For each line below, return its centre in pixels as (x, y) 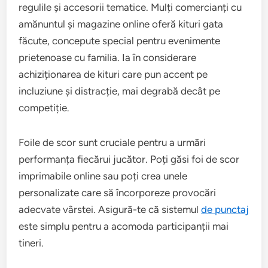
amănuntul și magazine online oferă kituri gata (121, 24)
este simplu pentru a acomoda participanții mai (124, 226)
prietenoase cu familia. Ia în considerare (108, 58)
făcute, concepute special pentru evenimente (120, 41)
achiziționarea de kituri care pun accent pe (113, 74)
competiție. (44, 108)
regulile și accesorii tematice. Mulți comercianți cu (130, 7)
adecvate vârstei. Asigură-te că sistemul (110, 210)
